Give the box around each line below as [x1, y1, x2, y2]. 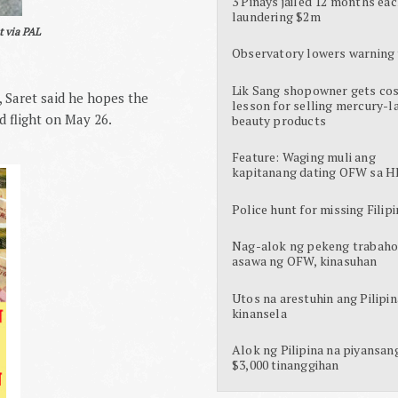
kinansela [232, 304, 287, 322]
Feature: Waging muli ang [232, 148, 376, 166]
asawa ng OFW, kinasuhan [232, 252, 378, 270]
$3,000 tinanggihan [232, 356, 339, 374]
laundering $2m [232, 7, 321, 25]
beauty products [232, 111, 326, 129]
